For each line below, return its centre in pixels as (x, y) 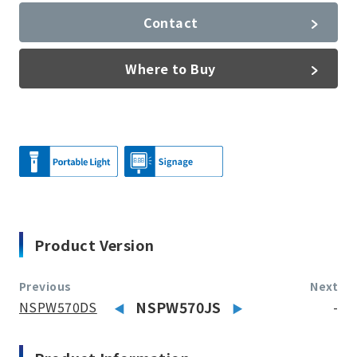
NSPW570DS (58, 306)
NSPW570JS (178, 307)
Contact (171, 22)
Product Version (94, 244)
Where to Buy (171, 68)
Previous (45, 286)
